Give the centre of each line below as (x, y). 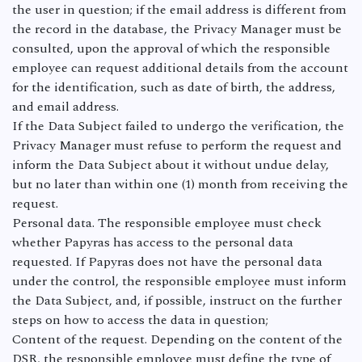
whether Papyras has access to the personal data (153, 242)
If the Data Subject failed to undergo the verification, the (178, 126)
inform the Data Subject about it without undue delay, (170, 165)
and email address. (67, 107)
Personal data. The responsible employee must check (167, 223)
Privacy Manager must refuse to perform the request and (177, 145)
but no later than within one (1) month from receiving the (180, 184)
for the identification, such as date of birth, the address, (174, 87)
